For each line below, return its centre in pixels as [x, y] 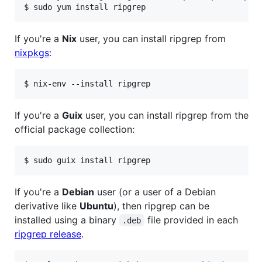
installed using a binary [67, 220]
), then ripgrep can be [161, 206]
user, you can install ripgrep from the [166, 115]
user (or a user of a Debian [155, 192]
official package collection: [75, 129]
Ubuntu [96, 206]
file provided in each [191, 220]
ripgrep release [48, 234]
